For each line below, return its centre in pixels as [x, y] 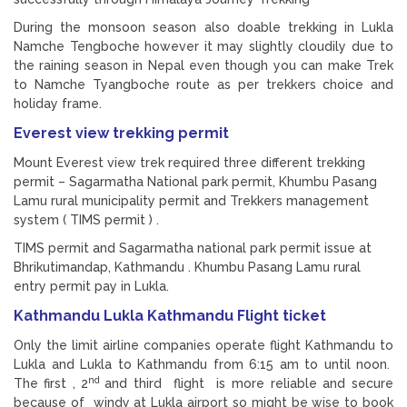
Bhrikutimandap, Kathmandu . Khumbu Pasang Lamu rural [187, 267]
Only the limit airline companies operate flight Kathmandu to [203, 345]
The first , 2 [51, 383]
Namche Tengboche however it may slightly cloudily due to [203, 46]
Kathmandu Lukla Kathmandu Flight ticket [172, 315]
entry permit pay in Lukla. [91, 286]
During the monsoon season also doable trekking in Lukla [203, 27]
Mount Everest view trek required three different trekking [189, 162]
